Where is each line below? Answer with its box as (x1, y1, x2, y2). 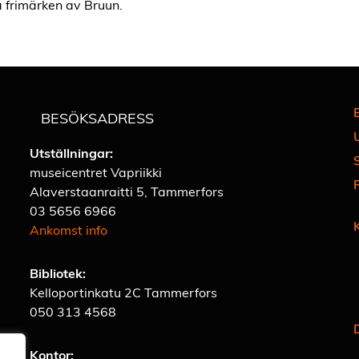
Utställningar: (30, 144, 114, 162)
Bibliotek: (30, 264, 87, 282)
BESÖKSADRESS (37, 107, 155, 128)
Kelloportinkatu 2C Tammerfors (30, 284, 218, 301)
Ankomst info (30, 221, 108, 239)
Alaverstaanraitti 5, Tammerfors (30, 183, 224, 200)
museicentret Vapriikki (30, 163, 163, 181)
